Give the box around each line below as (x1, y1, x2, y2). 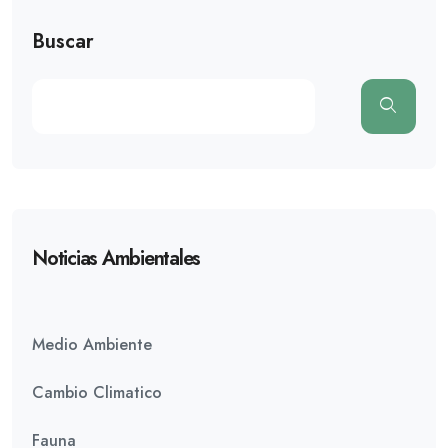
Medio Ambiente (32, 333, 152, 356)
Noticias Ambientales (32, 244, 200, 273)
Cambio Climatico (32, 381, 162, 404)
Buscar (32, 27, 94, 56)
